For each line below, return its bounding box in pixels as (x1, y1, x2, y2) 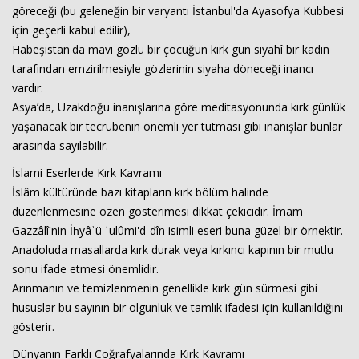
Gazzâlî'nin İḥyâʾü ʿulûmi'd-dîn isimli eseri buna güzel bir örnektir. (12, 223, 343, 238)
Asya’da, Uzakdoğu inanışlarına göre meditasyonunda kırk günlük (12, 99, 345, 115)
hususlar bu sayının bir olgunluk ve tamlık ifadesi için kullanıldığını (12, 300, 343, 315)
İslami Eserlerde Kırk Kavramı (12, 165, 162, 180)
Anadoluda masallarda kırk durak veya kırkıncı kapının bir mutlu (12, 242, 333, 257)
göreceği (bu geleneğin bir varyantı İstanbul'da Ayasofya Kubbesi (12, 3, 344, 18)
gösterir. (12, 319, 58, 334)
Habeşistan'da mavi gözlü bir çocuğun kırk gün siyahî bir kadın (12, 42, 329, 57)
